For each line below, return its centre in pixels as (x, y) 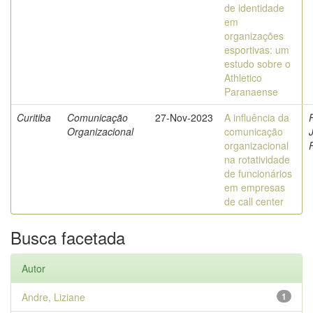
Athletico (243, 78)
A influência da (257, 117)
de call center (254, 201)
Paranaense (251, 92)
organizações (254, 36)
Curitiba (34, 117)
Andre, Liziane (53, 297)
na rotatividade (257, 159)
